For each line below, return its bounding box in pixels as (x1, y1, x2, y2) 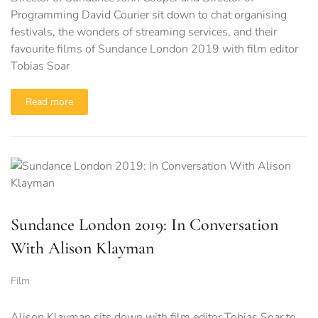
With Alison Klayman (11, 238, 154, 258)
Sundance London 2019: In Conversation (11, 214, 278, 235)
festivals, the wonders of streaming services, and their (11, 24, 277, 40)
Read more (26, 95, 73, 109)
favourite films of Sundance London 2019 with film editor (11, 41, 298, 57)
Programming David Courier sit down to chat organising (11, 7, 287, 23)
